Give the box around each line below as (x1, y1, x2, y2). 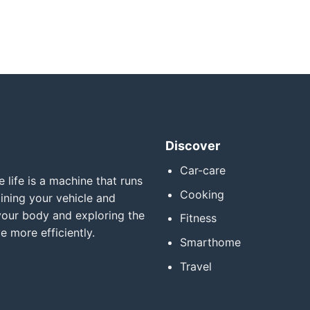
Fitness (179, 211, 217, 226)
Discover (165, 138, 220, 154)
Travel (179, 259, 212, 273)
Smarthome (179, 235, 241, 249)
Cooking (179, 187, 224, 201)
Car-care (179, 163, 226, 178)
